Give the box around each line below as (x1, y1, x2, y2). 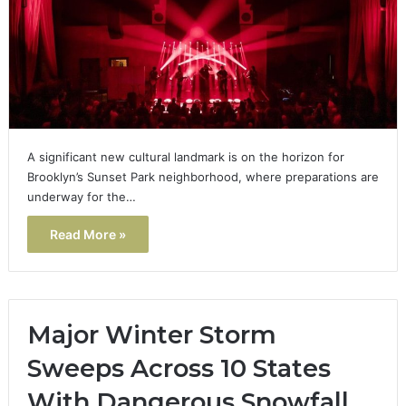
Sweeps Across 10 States (26, 353, 331, 383)
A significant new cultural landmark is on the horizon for (26, 149, 344, 164)
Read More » (49, 226, 126, 242)
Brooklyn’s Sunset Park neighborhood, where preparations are (26, 169, 379, 184)
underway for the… (26, 188, 136, 204)
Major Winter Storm (26, 319, 276, 350)
